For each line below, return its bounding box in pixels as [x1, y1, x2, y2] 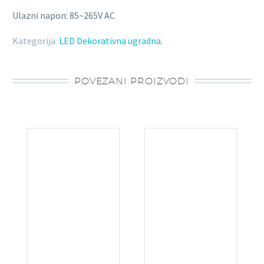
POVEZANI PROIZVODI [74, 74, 189, 87]
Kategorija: [12, 34, 57, 47]
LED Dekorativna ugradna [59, 34, 161, 47]
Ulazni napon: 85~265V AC [12, 9, 115, 22]
